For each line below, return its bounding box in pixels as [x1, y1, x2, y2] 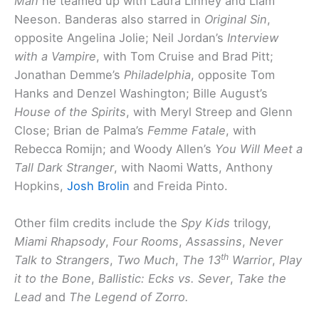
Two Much [117, 253, 175, 268]
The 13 [182, 253, 221, 268]
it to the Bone [14, 271, 91, 286]
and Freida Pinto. [130, 179, 228, 194]
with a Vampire [14, 49, 96, 64]
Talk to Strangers [14, 253, 110, 268]
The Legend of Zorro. [69, 290, 189, 305]
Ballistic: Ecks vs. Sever [98, 271, 230, 286]
